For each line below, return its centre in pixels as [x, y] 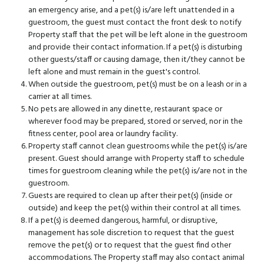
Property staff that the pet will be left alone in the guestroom [138, 35]
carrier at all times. [60, 97]
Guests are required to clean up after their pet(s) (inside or [130, 196]
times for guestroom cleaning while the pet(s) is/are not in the [138, 171]
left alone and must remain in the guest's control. [114, 72]
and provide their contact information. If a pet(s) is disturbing [135, 48]
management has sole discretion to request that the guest [131, 233]
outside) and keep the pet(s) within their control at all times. [134, 209]
